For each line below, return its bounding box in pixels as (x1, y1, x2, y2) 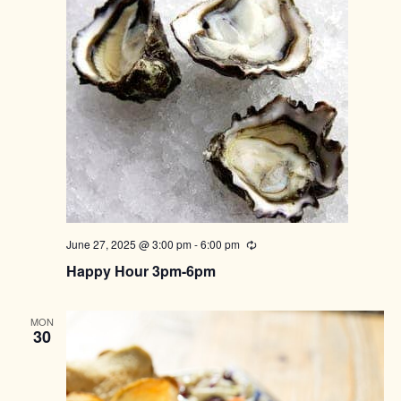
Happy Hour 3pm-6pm (65, 260, 216, 282)
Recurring (255, 237, 304, 253)
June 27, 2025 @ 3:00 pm (65, 236, 192, 252)
